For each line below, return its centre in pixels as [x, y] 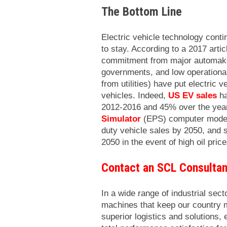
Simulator [121, 119]
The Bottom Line [142, 11]
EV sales [200, 95]
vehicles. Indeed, [135, 95]
